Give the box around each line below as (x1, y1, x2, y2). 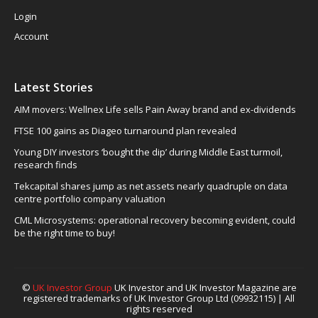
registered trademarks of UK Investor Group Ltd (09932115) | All (23, 292, 295, 305)
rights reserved (126, 302, 192, 315)
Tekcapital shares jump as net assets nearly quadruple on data (14, 180, 287, 192)
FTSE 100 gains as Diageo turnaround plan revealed (14, 124, 236, 137)
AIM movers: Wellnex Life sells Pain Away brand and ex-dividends (14, 103, 296, 116)
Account (14, 30, 48, 43)
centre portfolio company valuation (14, 192, 165, 205)
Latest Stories (14, 79, 93, 95)
